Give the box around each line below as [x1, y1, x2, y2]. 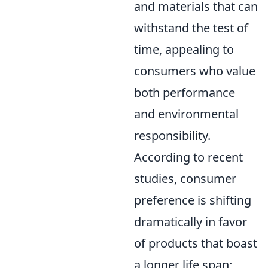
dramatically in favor [134, 213, 247, 230]
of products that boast [134, 234, 257, 251]
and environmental [134, 105, 239, 122]
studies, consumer [134, 170, 236, 187]
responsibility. [134, 127, 211, 144]
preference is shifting [134, 191, 251, 208]
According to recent [134, 148, 243, 165]
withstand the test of [134, 19, 248, 36]
